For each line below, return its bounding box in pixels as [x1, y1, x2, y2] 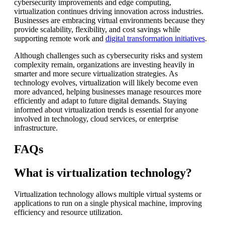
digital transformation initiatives [105, 34, 205, 43]
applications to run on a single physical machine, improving [14, 199, 202, 207]
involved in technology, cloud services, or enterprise [14, 115, 178, 124]
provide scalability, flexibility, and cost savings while [14, 25, 180, 34]
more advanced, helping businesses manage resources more [14, 87, 201, 96]
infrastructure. [14, 124, 58, 133]
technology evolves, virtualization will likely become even [14, 78, 198, 87]
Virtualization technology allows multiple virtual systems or [14, 190, 201, 198]
